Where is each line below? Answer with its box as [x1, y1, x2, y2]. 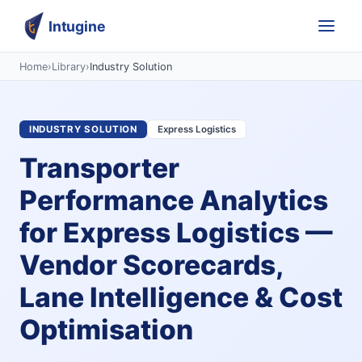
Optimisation [19, 313, 193, 347]
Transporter [19, 151, 179, 185]
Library [52, 60, 86, 73]
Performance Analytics [19, 183, 328, 217]
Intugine [48, 17, 106, 35]
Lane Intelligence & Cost [19, 280, 343, 314]
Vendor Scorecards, [19, 248, 282, 282]
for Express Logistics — [19, 216, 333, 250]
